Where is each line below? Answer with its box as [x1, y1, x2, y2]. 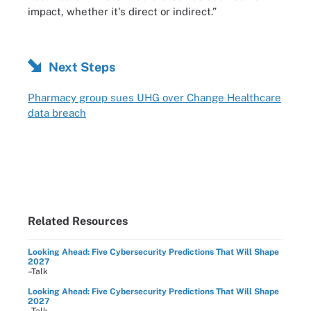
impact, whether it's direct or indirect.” [28, 5, 217, 17]
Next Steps [49, 60, 115, 74]
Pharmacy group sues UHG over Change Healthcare [28, 91, 281, 103]
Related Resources [28, 214, 128, 228]
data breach [28, 106, 86, 119]
